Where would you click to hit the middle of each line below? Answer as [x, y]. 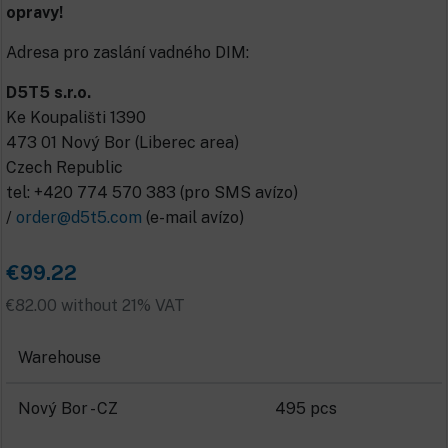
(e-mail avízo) [193, 218]
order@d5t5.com [79, 218]
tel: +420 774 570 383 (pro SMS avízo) [152, 193]
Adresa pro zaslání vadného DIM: [127, 53]
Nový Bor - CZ [68, 409]
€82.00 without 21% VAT [95, 306]
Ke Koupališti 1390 [76, 118]
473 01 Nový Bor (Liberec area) [122, 143]
